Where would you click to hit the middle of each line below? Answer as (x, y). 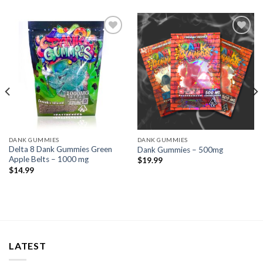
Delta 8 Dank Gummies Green (60, 149)
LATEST (28, 245)
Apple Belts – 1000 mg (48, 159)
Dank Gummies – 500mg (180, 149)
